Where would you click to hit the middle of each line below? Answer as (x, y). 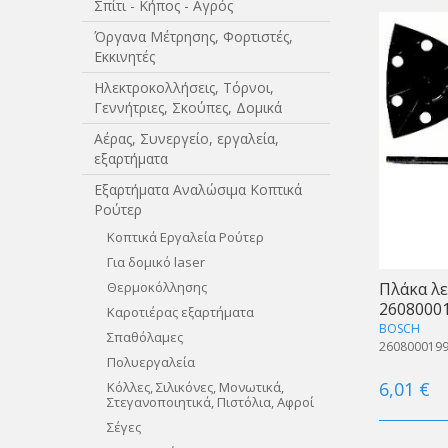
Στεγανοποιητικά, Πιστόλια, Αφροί (210, 402)
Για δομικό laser (155, 262)
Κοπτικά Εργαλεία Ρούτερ (185, 237)
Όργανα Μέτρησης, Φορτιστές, (194, 36)
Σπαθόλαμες (144, 337)
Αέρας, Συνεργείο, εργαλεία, (187, 138)
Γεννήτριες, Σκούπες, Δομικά (188, 107)
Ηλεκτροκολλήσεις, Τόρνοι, (184, 87)
